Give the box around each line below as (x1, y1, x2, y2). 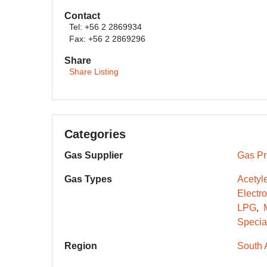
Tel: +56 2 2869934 (69, 23, 142, 32)
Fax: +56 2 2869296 (69, 35, 145, 44)
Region (64, 241, 97, 251)
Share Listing (69, 67, 119, 76)
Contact (64, 11, 100, 21)
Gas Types (64, 174, 112, 184)
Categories (64, 128, 126, 141)
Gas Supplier (64, 150, 123, 160)
